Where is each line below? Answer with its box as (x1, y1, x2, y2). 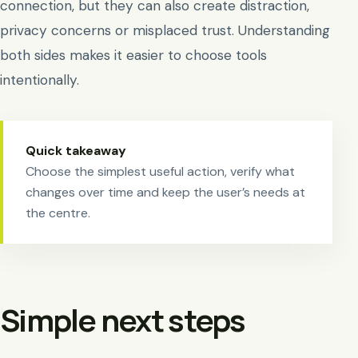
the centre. (26, 205, 90, 222)
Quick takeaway (26, 142, 126, 160)
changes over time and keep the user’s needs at (26, 184, 305, 201)
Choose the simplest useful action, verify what (26, 163, 295, 181)
